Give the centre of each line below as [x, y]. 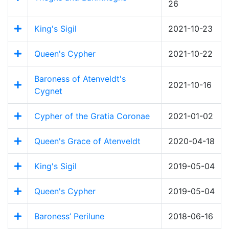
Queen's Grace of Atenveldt [87, 141]
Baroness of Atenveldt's [80, 79]
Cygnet [48, 91]
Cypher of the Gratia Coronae [92, 116]
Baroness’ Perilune [69, 216]
